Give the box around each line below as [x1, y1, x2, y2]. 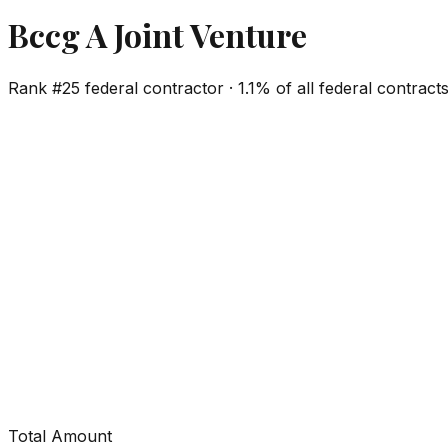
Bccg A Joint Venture [8, 13, 307, 57]
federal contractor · [80, 77, 238, 98]
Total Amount [8, 425, 112, 446]
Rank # [8, 77, 62, 98]
